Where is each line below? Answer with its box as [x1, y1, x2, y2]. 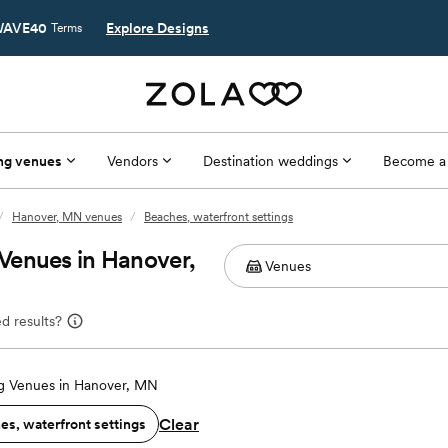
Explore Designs [106, 20, 209, 36]
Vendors [106, 152, 158, 169]
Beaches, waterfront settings [144, 210, 293, 224]
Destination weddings [202, 152, 338, 169]
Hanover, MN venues [12, 210, 122, 224]
